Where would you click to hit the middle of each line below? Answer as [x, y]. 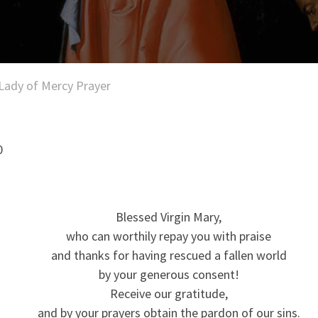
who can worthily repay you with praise [169, 236]
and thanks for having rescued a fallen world [169, 255]
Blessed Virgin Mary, [169, 216]
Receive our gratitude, [169, 293]
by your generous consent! [169, 274]
